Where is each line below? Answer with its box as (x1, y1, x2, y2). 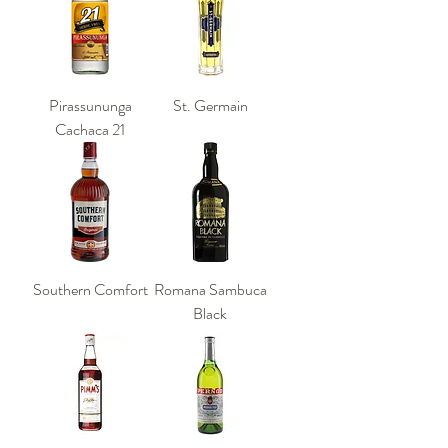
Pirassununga (48, 94, 132, 117)
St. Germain (172, 94, 248, 117)
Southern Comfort (32, 278, 148, 301)
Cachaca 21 (55, 118, 125, 141)
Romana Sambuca (153, 278, 267, 301)
